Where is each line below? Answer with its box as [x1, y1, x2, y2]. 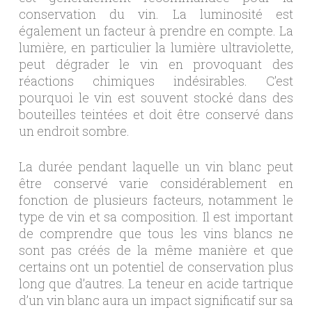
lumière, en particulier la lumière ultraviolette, [18, 38, 294, 56]
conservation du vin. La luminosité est [18, 5, 294, 22]
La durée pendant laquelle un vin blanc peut [18, 157, 294, 175]
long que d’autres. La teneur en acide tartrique [18, 274, 294, 292]
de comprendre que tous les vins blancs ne [18, 224, 294, 242]
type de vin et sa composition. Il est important [18, 208, 294, 225]
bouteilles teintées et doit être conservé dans [18, 105, 294, 123]
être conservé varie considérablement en [18, 174, 294, 192]
